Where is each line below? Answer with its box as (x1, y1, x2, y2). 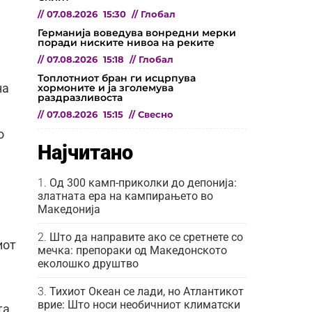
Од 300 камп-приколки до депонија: (49, 175, 237, 189)
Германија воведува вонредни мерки (38, 26, 236, 39)
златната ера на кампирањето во (38, 189, 213, 203)
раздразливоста (38, 91, 123, 104)
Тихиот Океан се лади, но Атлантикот (49, 284, 244, 298)
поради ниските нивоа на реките (38, 36, 214, 49)
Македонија (38, 202, 100, 216)
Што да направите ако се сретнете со (49, 230, 243, 244)
